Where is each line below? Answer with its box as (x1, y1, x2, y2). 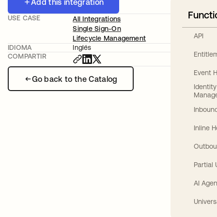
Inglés (73, 44, 92, 51)
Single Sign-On (73, 25, 121, 32)
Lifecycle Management (73, 34, 146, 42)
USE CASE (8, 14, 41, 22)
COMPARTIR (8, 52, 46, 60)
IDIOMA (8, 44, 32, 51)
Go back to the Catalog (31, 74, 118, 83)
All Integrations (73, 15, 121, 23)
